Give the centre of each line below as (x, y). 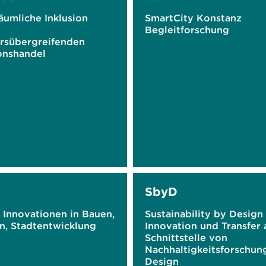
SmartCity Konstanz (193, 18)
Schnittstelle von (186, 237)
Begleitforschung (187, 30)
